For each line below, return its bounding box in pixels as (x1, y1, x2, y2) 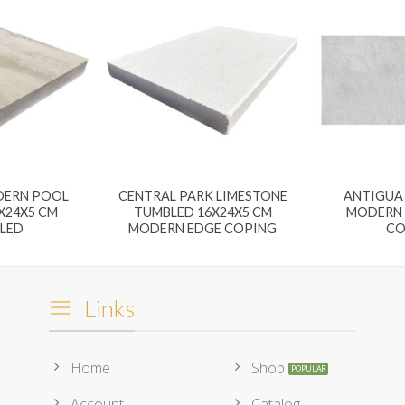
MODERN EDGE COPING (128, 221, 277, 237)
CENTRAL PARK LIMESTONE (118, 188, 287, 204)
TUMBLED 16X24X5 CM (133, 204, 272, 221)
